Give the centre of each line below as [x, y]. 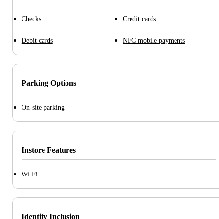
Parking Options [49, 83]
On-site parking [43, 107]
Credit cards [140, 18]
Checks [31, 18]
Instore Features [48, 150]
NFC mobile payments [154, 40]
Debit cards [37, 40]
